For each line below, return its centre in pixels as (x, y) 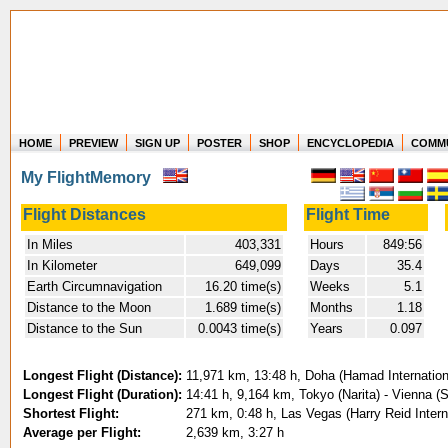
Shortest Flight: (73, 413)
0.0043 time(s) (239, 328)
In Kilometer (62, 265)
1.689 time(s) (243, 307)
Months (333, 307)
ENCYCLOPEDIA (350, 142)
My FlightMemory (92, 177)
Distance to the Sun (84, 328)
